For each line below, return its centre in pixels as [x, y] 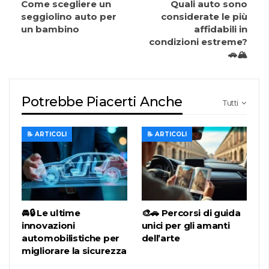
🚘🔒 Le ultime [51, 213]
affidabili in [221, 29]
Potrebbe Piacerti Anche [102, 102]
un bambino [50, 29]
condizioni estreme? [198, 42]
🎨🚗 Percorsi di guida [191, 213]
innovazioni [48, 225]
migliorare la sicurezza [74, 250]
